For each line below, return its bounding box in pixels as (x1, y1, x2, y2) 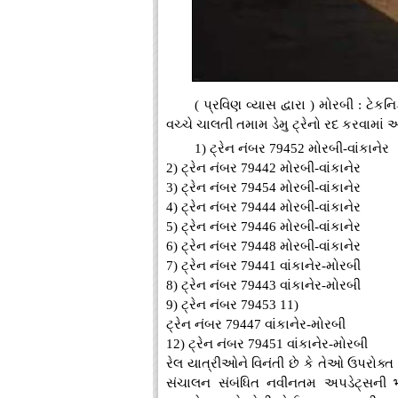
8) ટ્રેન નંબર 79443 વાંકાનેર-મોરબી (166, 278, 361, 292)
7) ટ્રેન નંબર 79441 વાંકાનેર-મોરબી (166, 259, 361, 273)
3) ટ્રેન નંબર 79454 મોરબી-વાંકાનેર (166, 180, 361, 195)
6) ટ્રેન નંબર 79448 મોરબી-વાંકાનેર (166, 239, 361, 253)
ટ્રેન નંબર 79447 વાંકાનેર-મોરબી (166, 317, 346, 331)
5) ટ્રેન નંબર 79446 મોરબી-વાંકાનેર (166, 219, 361, 234)
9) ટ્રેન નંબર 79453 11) (166, 298, 298, 312)
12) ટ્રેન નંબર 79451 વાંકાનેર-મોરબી (166, 337, 368, 351)
